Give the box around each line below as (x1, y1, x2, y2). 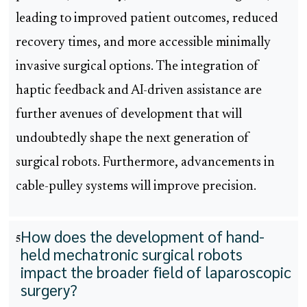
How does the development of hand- (21, 226, 265, 247)
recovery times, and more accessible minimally (16, 36, 271, 50)
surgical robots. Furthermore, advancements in (16, 156, 275, 170)
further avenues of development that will (16, 108, 242, 122)
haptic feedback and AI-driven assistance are (16, 84, 262, 98)
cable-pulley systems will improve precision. (16, 180, 256, 194)
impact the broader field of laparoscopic (21, 262, 291, 282)
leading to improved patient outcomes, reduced (16, 12, 278, 26)
